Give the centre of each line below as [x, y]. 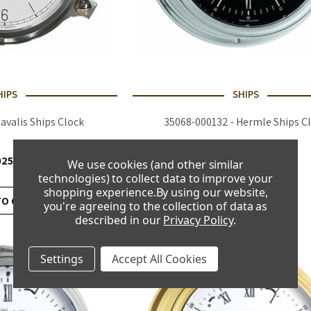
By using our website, [212, 192]
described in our [119, 220]
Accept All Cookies [159, 259]
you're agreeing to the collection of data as [155, 206]
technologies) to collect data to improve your [155, 178]
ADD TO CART [246, 201]
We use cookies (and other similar [155, 164]
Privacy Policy [198, 220]
